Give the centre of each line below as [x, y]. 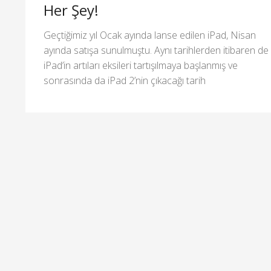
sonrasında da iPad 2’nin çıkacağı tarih [125, 80]
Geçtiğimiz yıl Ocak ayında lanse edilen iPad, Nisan [150, 35]
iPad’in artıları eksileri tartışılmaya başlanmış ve [141, 65]
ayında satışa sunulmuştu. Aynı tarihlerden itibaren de [156, 50]
